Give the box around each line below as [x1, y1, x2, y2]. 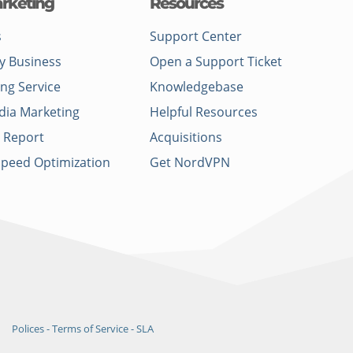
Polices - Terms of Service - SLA [11, 321, 154, 336]
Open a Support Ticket [149, 53, 282, 71]
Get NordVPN [149, 154, 230, 172]
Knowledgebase [149, 78, 243, 96]
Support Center [149, 28, 242, 46]
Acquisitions [149, 128, 222, 147]
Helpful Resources [149, 103, 258, 121]
